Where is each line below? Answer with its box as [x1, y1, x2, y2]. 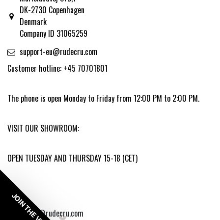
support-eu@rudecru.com [19, 45, 98, 57]
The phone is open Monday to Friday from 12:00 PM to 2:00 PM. [7, 92, 199, 105]
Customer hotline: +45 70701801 [7, 62, 108, 75]
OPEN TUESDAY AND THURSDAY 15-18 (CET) [7, 152, 137, 164]
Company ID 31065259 [19, 27, 87, 39]
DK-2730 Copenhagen [19, 3, 84, 16]
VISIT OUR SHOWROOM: [7, 122, 79, 135]
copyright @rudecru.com [7, 207, 83, 219]
